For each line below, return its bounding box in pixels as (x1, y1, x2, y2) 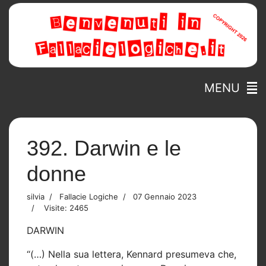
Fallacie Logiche (57, 191, 118, 201)
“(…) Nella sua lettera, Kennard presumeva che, (27, 248, 236, 260)
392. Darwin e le (27, 135, 181, 160)
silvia (27, 191, 45, 201)
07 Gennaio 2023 (133, 191, 197, 201)
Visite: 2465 (44, 202, 88, 213)
